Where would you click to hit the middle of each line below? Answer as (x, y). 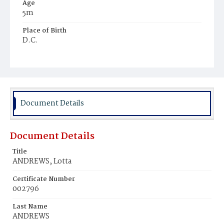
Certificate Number (44, 179)
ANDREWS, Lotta (42, 161)
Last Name (30, 207)
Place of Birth (44, 31)
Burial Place (42, 58)
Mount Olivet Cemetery (63, 69)
